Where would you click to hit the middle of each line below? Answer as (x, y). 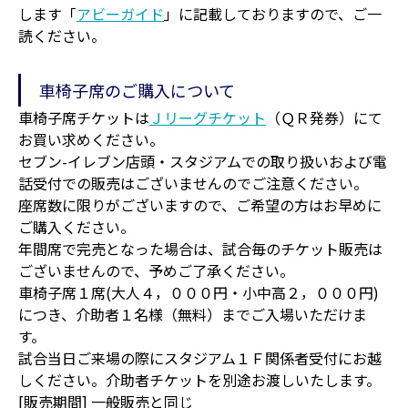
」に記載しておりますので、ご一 (273, 13)
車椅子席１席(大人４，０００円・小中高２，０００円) (199, 292)
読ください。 (62, 35)
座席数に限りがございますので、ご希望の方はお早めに (200, 204)
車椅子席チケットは (84, 117)
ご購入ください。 (76, 226)
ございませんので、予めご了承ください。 (156, 270)
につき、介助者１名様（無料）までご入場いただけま (193, 314)
